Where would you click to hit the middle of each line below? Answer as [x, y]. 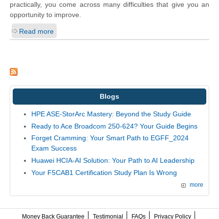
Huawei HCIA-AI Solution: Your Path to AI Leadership [113, 161]
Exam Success [54, 148]
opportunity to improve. [45, 15]
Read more [36, 32]
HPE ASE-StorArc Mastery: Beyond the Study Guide [111, 114]
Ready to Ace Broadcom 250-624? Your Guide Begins [114, 126]
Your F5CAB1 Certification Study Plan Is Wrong [104, 172]
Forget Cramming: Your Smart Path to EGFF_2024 [110, 138]
